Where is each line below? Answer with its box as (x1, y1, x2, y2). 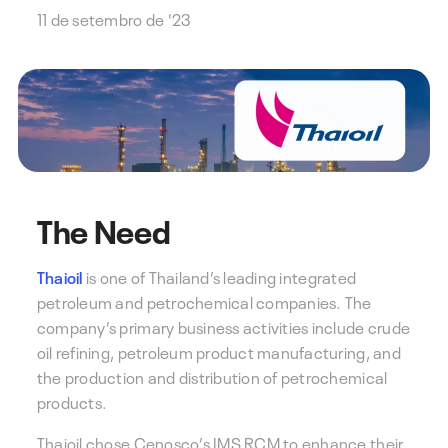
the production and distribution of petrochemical (36, 364, 388, 389)
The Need (36, 205, 171, 253)
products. (36, 389, 108, 414)
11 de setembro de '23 (42, 6, 192, 31)
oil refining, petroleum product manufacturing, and (36, 339, 401, 364)
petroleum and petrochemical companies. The (36, 289, 372, 314)
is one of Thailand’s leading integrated (82, 264, 357, 289)
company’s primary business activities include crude (36, 314, 411, 339)
